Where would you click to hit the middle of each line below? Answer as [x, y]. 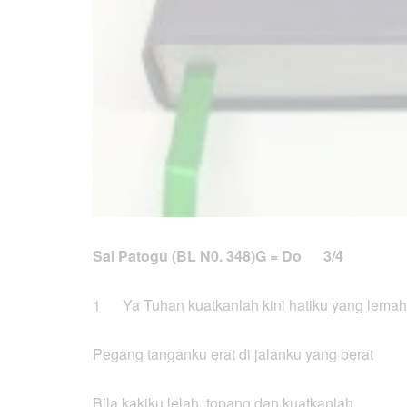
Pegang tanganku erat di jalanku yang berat [233, 353]
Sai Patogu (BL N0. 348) [174, 255]
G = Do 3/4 [299, 255]
